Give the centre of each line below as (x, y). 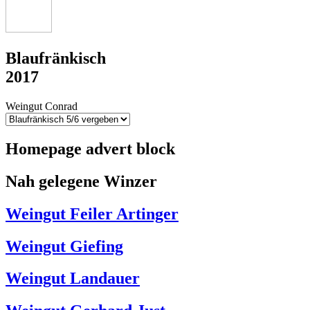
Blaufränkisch (56, 58)
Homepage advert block (90, 148)
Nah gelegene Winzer (81, 181)
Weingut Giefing (64, 246)
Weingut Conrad (42, 106)
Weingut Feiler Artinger (92, 213)
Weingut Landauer (73, 279)
